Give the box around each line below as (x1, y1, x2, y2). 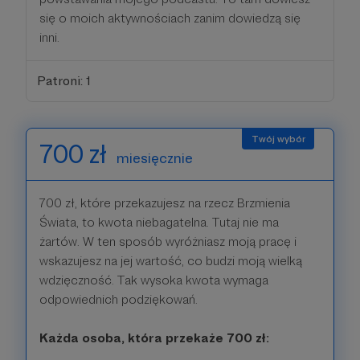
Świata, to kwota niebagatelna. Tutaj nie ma (39, 214, 279, 230)
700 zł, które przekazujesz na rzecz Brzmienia (39, 194, 290, 211)
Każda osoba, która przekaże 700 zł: (39, 329, 269, 346)
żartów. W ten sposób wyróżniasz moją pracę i (39, 233, 297, 249)
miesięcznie (117, 149, 193, 166)
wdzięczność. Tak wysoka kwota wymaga (39, 272, 268, 288)
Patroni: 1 (36, 72, 91, 88)
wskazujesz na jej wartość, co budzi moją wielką (39, 252, 302, 268)
